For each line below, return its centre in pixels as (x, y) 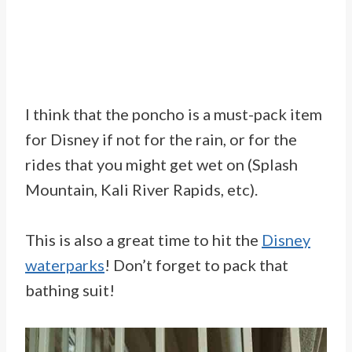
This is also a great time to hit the (143, 240)
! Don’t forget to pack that (196, 265)
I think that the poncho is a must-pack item (174, 114)
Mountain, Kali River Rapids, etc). (141, 190)
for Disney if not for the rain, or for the (161, 139)
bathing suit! (70, 290)
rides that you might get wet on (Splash (161, 165)
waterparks (65, 265)
